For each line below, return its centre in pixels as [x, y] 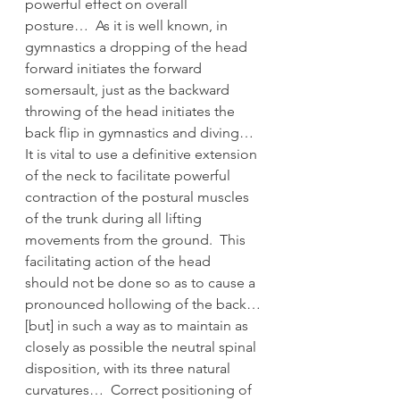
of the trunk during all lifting [115, 218]
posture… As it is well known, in [128, 25]
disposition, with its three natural [129, 368]
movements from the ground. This [137, 239]
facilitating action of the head [120, 261]
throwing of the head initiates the [132, 111]
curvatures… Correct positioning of [140, 389]
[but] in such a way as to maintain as [138, 325]
